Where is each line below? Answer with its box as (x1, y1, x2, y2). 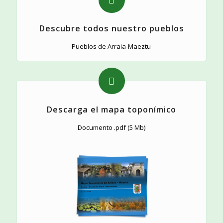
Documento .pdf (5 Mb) (77, 123, 145, 132)
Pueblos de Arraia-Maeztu (72, 42, 151, 51)
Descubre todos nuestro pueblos (38, 23, 184, 34)
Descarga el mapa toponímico (46, 104, 177, 115)
